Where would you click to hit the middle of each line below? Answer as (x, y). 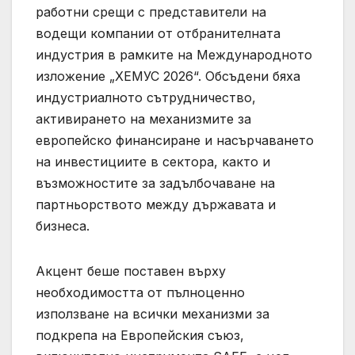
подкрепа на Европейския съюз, (140, 335)
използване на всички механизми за (153, 313)
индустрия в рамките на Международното (174, 54)
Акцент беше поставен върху (131, 271)
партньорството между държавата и (156, 204)
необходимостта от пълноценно (140, 292)
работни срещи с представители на (151, 11)
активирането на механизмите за (143, 118)
